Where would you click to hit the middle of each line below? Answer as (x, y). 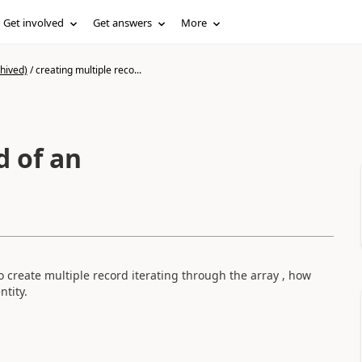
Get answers (123, 23)
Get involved (34, 23)
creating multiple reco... (88, 70)
